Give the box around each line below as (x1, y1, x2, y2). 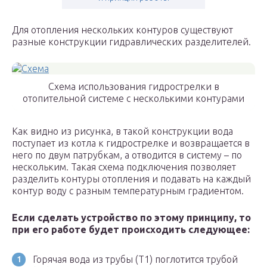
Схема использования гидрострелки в (48, 81, 219, 92)
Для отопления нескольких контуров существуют (12, 24, 233, 36)
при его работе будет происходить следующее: (12, 224, 250, 235)
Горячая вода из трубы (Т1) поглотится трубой (33, 254, 238, 265)
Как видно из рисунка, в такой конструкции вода (12, 126, 233, 137)
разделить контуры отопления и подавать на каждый (12, 173, 251, 185)
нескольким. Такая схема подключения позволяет (12, 162, 236, 173)
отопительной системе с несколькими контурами (23, 93, 244, 104)
